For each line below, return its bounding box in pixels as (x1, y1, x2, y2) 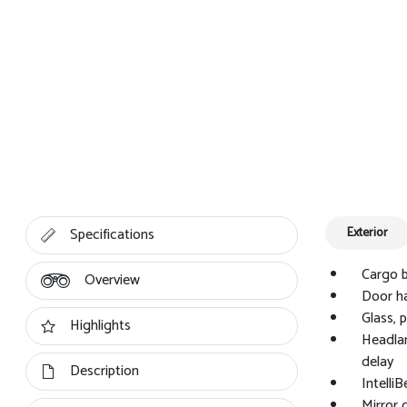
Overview (84, 268, 141, 293)
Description (70, 359, 140, 383)
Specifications (70, 223, 155, 247)
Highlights (70, 313, 132, 338)
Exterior (346, 223, 388, 243)
